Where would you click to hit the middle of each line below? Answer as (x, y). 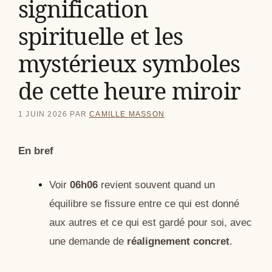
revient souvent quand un (156, 185)
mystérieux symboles (129, 63)
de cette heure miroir (130, 90)
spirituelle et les (101, 36)
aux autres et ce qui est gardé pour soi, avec (151, 223)
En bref (36, 151)
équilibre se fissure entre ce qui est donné (144, 204)
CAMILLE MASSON (127, 114)
